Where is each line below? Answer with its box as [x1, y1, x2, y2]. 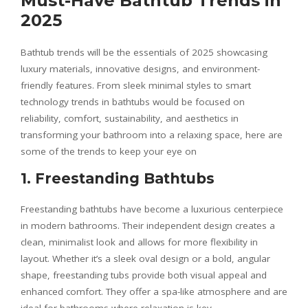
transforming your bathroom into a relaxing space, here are [21, 129, 283, 141]
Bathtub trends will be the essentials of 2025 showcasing [21, 46, 267, 58]
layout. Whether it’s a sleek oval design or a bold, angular [21, 252, 270, 265]
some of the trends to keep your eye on [21, 145, 197, 157]
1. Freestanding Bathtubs [21, 170, 214, 187]
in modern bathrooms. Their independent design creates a [21, 219, 275, 232]
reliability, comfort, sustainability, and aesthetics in [21, 112, 239, 124]
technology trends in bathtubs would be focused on [21, 96, 245, 108]
